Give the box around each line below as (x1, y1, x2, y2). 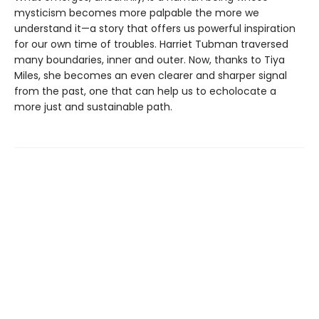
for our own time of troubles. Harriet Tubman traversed (14, 37, 288, 52)
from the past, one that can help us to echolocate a (14, 84, 276, 99)
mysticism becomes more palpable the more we (14, 6, 259, 21)
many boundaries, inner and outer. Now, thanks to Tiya (14, 53, 285, 68)
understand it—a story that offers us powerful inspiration (14, 21, 296, 36)
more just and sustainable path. (14, 100, 172, 115)
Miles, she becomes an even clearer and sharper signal (14, 68, 287, 83)
